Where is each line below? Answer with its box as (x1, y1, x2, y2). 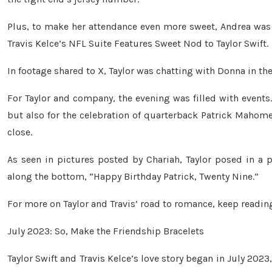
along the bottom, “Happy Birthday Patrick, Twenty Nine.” (7, 171, 259, 183)
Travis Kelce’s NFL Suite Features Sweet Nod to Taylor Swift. (7, 38, 268, 50)
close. (7, 126, 32, 138)
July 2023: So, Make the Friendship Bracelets (7, 225, 204, 237)
